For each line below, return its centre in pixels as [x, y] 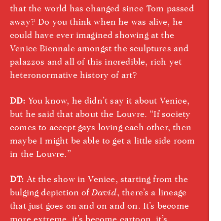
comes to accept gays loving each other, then [101, 127]
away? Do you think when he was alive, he [96, 22]
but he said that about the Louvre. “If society [100, 113]
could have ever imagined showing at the [92, 35]
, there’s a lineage [152, 192]
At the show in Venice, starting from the [106, 179]
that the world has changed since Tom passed [102, 8]
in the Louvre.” [40, 153]
